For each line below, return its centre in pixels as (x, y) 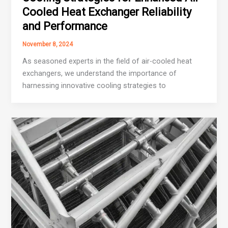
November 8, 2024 (48, 45)
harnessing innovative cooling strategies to (94, 86)
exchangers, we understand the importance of (100, 74)
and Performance (65, 26)
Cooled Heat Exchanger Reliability (107, 12)
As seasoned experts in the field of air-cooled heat (107, 61)
